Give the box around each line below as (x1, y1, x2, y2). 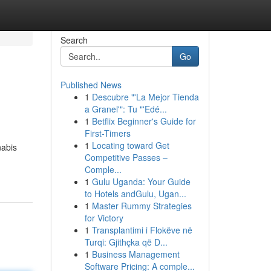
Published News (60, 79, 122, 91)
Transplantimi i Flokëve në (91, 224, 192, 236)
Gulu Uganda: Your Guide (91, 175, 191, 188)
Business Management (91, 248, 180, 260)
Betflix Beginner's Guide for (91, 115, 196, 127)
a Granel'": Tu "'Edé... (84, 103, 167, 115)
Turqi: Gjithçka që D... (84, 236, 168, 248)
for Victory (84, 212, 123, 224)
